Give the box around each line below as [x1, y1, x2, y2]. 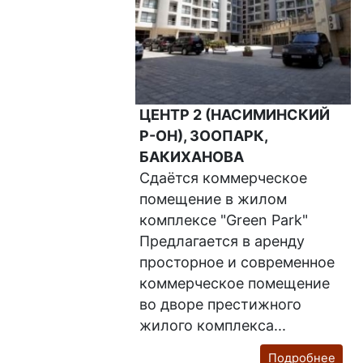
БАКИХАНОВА [139, 148, 245, 166]
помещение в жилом [139, 190, 288, 208]
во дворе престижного [139, 296, 302, 314]
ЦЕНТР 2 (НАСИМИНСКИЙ [139, 106, 331, 124]
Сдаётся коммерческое [139, 169, 308, 187]
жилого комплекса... [139, 317, 287, 335]
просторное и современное [139, 254, 335, 271]
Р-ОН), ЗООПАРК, [139, 127, 268, 145]
